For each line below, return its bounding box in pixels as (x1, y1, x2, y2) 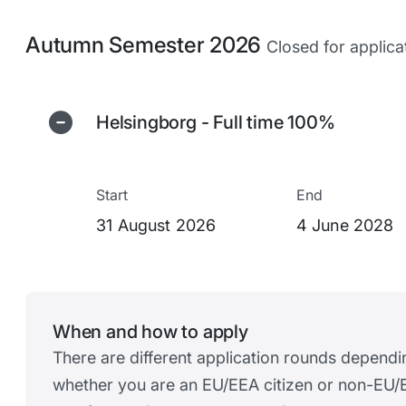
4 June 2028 (295, 215, 394, 235)
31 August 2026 (96, 215, 217, 235)
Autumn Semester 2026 (25, 31, 266, 58)
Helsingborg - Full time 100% (96, 111, 335, 133)
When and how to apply (53, 320, 248, 343)
